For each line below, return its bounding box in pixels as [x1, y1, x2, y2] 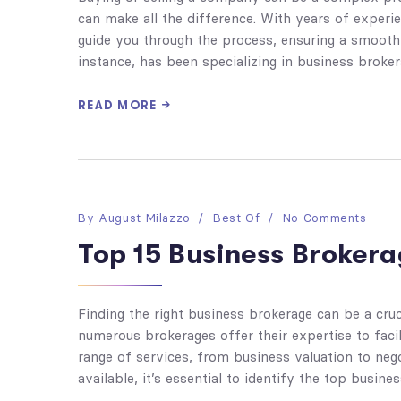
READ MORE [78, 98, 158, 112]
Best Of [213, 211, 260, 225]
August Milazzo [98, 211, 192, 225]
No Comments [282, 211, 367, 225]
